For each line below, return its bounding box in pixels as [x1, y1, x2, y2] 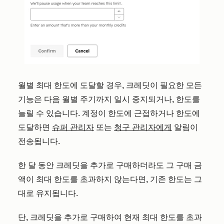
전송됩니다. [18, 136, 62, 146]
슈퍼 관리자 [52, 122, 94, 132]
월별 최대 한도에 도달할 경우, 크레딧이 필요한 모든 [18, 80, 202, 90]
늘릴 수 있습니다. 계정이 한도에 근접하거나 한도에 [18, 108, 200, 118]
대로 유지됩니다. [18, 188, 78, 198]
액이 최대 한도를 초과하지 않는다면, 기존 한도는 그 [18, 174, 202, 184]
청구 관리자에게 [114, 122, 172, 132]
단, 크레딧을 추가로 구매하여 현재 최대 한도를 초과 [18, 212, 202, 222]
